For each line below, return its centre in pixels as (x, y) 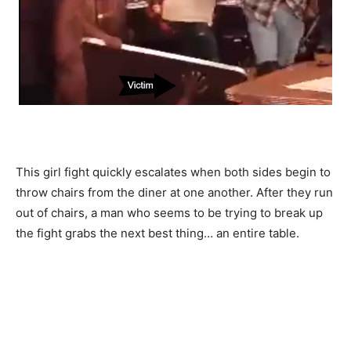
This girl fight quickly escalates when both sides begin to (173, 172)
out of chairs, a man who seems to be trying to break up (169, 212)
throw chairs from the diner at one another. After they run (174, 192)
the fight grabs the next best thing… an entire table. (157, 233)
